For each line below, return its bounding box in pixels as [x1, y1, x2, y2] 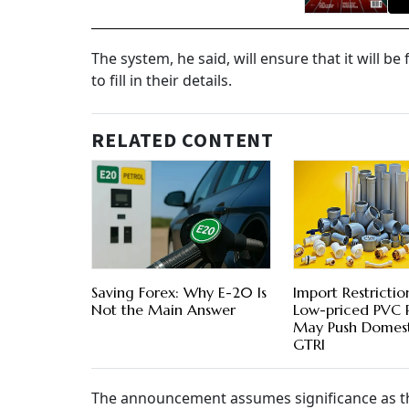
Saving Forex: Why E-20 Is [91, 283, 267, 302]
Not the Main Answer [91, 300, 236, 320]
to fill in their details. [91, 70, 232, 91]
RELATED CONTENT [91, 126, 275, 156]
